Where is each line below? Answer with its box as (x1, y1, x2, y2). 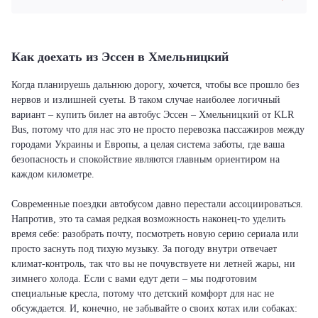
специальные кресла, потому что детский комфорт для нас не (11, 288, 274, 299)
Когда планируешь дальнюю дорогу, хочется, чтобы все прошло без (11, 79, 300, 90)
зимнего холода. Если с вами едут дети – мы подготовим (11, 273, 257, 284)
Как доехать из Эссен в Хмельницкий (11, 50, 229, 64)
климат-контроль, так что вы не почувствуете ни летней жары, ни (11, 258, 295, 269)
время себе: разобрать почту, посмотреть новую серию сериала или (11, 229, 299, 239)
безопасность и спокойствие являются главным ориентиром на (11, 154, 280, 165)
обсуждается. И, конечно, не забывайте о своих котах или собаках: (11, 303, 297, 314)
